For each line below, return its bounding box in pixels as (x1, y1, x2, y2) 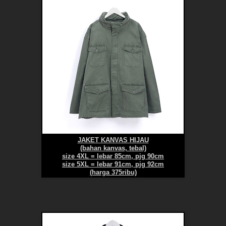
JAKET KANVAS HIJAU (77, 137, 149, 144)
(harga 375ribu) (89, 169, 137, 177)
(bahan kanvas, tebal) (80, 145, 146, 152)
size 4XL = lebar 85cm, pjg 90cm (62, 153, 164, 160)
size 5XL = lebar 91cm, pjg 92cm (62, 161, 164, 168)
